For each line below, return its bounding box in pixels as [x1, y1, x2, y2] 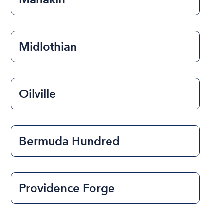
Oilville [19, 87, 56, 101]
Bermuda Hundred [19, 134, 120, 148]
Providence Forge [19, 181, 115, 196]
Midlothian [19, 39, 77, 54]
